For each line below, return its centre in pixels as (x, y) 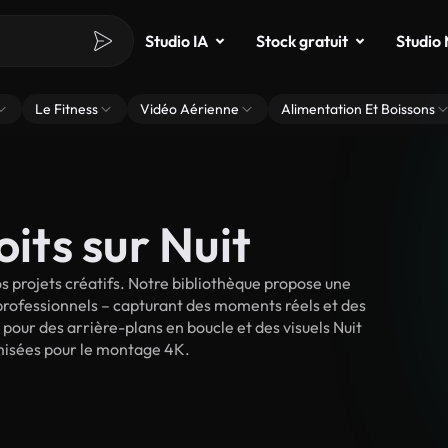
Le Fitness (66, 109)
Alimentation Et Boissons (358, 109)
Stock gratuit (302, 41)
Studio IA (176, 41)
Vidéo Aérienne (189, 109)
